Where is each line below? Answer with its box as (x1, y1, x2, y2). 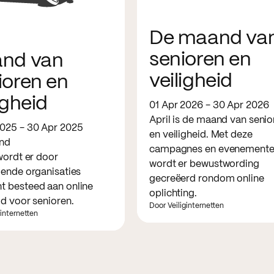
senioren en (149, 50, 251, 69)
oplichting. (149, 188, 197, 198)
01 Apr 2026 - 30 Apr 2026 (149, 100, 269, 110)
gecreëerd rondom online (149, 174, 264, 183)
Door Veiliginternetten (149, 202, 224, 209)
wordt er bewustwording (149, 159, 259, 169)
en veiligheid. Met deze (149, 130, 253, 139)
